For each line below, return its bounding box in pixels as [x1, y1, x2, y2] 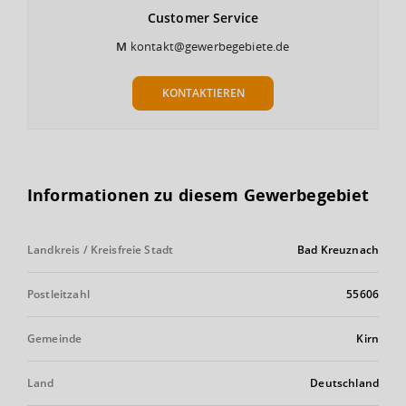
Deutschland [310, 374, 379, 391]
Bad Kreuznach [297, 241, 379, 257]
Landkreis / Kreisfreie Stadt [27, 241, 174, 257]
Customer [147, 8, 209, 26]
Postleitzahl [27, 285, 90, 302]
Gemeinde [27, 330, 82, 346]
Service [213, 8, 259, 26]
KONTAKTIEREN [161, 84, 245, 101]
